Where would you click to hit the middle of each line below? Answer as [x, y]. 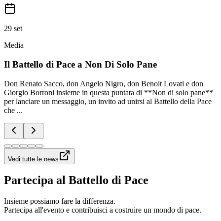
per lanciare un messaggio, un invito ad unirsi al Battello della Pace [108, 101]
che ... [13, 110]
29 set [13, 29]
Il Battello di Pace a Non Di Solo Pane [80, 64]
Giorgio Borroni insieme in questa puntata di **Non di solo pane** [109, 92]
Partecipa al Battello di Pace [76, 180]
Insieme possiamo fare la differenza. [60, 201]
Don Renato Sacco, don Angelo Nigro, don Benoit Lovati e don [104, 83]
